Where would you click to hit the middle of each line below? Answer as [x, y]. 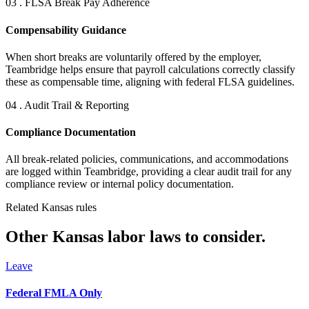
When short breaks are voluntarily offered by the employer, [133, 57]
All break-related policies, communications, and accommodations [147, 159]
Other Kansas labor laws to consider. [136, 237]
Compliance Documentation [71, 132]
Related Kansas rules [51, 208]
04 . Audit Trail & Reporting [67, 105]
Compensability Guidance [66, 30]
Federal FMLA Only [54, 293]
